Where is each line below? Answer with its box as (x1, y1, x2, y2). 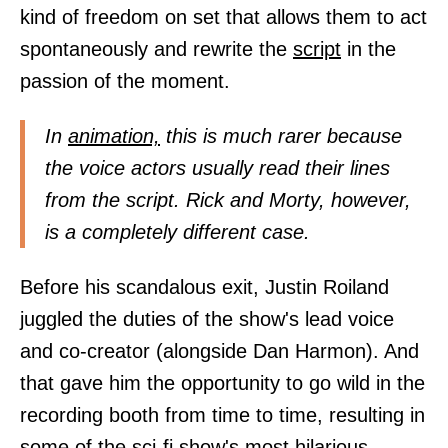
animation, (68, 124, 160, 147)
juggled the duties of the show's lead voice (20, 308, 394, 331)
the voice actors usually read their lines (45, 156, 390, 179)
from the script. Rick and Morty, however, (45, 188, 411, 211)
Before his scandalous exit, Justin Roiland (20, 276, 389, 299)
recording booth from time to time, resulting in (20, 404, 425, 427)
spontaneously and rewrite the (20, 37, 293, 60)
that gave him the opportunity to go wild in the (20, 372, 425, 395)
